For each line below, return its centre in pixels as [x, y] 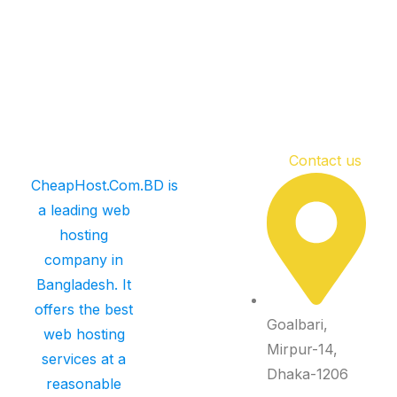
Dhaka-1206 [308, 374]
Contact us [326, 161]
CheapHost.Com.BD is [105, 186]
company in [84, 260]
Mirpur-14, [303, 350]
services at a [84, 359]
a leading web [84, 210]
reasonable [84, 384]
